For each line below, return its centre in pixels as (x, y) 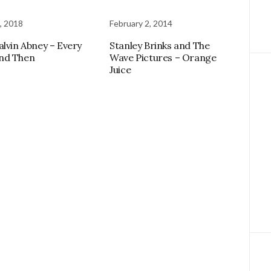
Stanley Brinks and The (160, 45)
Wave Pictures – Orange (163, 57)
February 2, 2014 (141, 23)
